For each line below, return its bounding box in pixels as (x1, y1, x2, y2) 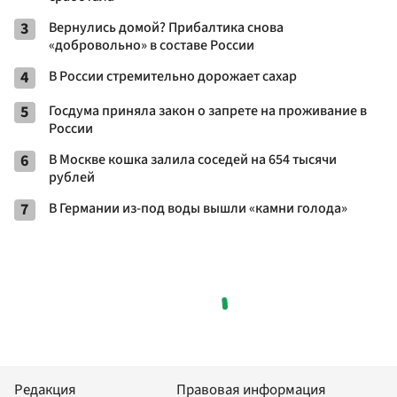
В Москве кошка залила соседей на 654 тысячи (49, 149, 337, 169)
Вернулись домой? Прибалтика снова (49, 17, 284, 37)
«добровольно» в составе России (49, 35, 254, 55)
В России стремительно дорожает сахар (49, 66, 297, 86)
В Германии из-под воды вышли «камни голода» (49, 198, 347, 218)
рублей (49, 167, 95, 187)
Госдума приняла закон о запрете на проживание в (49, 100, 367, 121)
